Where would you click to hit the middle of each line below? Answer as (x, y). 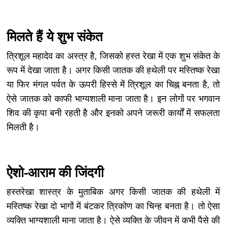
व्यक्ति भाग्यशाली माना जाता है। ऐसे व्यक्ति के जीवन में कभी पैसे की (113, 220)
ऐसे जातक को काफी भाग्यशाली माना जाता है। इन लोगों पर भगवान (113, 98)
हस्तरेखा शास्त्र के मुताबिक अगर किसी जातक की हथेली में (113, 192)
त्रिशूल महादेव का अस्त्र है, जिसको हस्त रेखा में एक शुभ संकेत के (113, 56)
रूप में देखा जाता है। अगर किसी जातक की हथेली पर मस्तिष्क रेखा (113, 70)
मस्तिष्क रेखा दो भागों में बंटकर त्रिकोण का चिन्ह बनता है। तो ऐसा (113, 206)
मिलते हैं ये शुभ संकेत (55, 37)
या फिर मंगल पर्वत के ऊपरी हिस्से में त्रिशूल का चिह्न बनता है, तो (113, 84)
